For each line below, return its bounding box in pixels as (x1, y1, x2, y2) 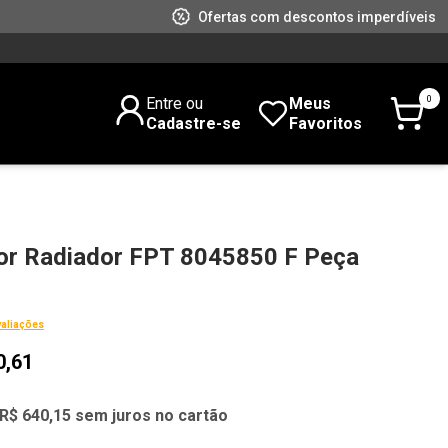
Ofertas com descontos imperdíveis (198, 8, 436, 25)
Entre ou (145, 93, 203, 113)
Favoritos (288, 113, 362, 133)
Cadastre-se (145, 113, 241, 133)
